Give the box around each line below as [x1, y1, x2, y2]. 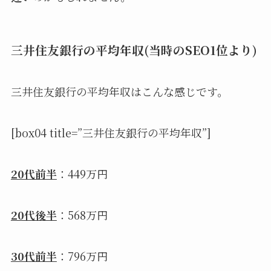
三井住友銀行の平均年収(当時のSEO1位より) [10, 41, 257, 59]
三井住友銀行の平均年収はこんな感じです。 [10, 83, 228, 100]
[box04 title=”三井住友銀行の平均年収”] [10, 125, 211, 141]
